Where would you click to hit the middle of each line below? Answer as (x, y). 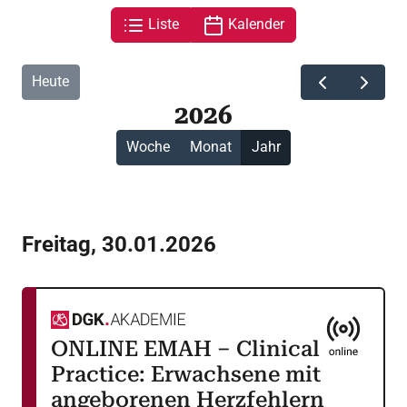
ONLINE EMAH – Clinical (185, 348)
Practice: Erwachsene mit (186, 374)
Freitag (56, 244)
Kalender (254, 24)
